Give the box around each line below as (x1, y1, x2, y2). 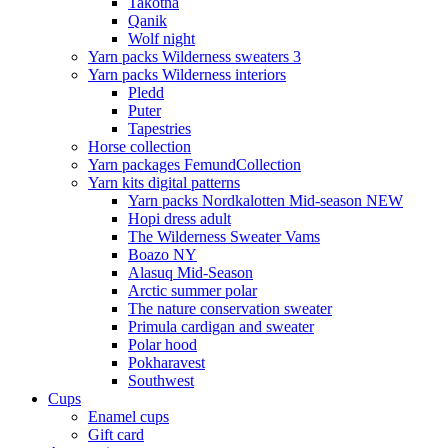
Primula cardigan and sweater (128, 318, 314, 335)
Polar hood (128, 336, 197, 353)
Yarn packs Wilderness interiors (88, 66, 286, 83)
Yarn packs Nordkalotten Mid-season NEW (128, 192, 403, 209)
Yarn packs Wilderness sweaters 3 (88, 48, 301, 65)
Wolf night (128, 30, 195, 47)
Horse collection (88, 138, 191, 155)
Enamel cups (88, 408, 169, 425)
